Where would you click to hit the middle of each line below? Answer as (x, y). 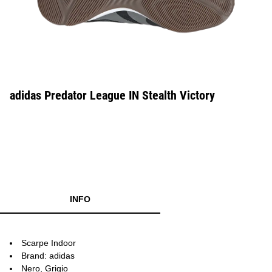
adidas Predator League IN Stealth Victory (112, 95)
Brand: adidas (48, 256)
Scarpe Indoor (49, 243)
